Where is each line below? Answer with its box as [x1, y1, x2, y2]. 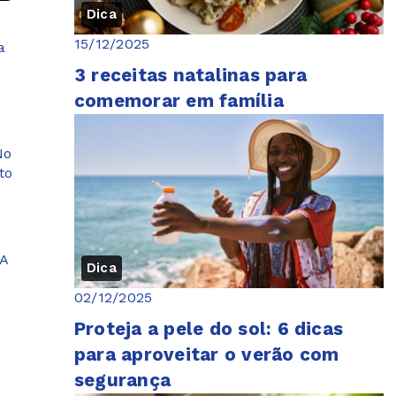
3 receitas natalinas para [74, 64, 307, 86]
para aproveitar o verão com [74, 343, 339, 365]
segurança [74, 369, 171, 391]
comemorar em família [74, 89, 284, 111]
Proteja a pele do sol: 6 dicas [74, 317, 344, 339]
